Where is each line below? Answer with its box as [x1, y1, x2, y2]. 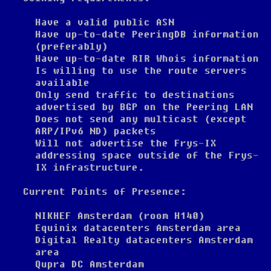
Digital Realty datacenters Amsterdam [35, 234, 253, 246]
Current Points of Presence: [23, 186, 186, 198]
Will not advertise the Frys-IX [35, 137, 217, 149]
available [35, 77, 90, 89]
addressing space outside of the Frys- [35, 149, 259, 162]
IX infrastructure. [35, 162, 144, 174]
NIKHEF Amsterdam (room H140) [35, 210, 204, 222]
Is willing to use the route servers [35, 65, 247, 77]
